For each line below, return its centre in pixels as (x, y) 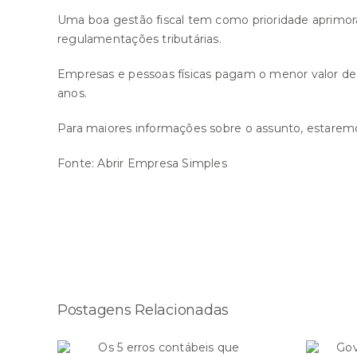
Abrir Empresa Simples (162, 163)
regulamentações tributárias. (139, 39)
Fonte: (78, 163)
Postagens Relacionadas (143, 310)
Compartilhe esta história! (147, 228)
